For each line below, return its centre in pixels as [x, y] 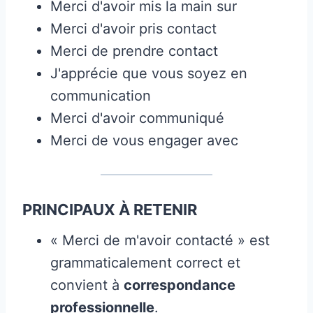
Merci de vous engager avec [144, 140]
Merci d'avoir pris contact [133, 28]
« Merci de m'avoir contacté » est [160, 240]
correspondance [180, 285]
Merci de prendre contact [134, 51]
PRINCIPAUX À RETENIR [110, 209]
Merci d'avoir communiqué [137, 118]
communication [101, 95]
